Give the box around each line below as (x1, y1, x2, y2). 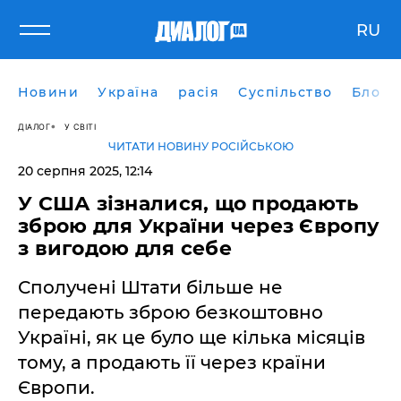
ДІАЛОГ (18, 121, 50, 132)
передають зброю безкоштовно (18, 302, 323, 323)
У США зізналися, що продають (18, 192, 359, 216)
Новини (18, 84, 79, 100)
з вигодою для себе (18, 236, 232, 260)
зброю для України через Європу (18, 214, 380, 238)
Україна (98, 84, 159, 100)
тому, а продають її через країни (18, 352, 326, 373)
